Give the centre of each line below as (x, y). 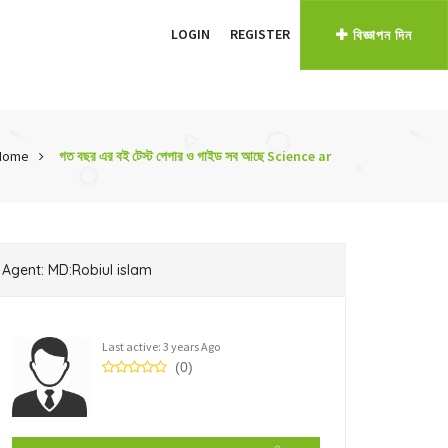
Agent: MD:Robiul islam (77, 270)
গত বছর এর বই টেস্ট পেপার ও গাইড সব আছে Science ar (195, 156)
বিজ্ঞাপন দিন (382, 35)
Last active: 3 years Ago (161, 346)
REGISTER (260, 34)
